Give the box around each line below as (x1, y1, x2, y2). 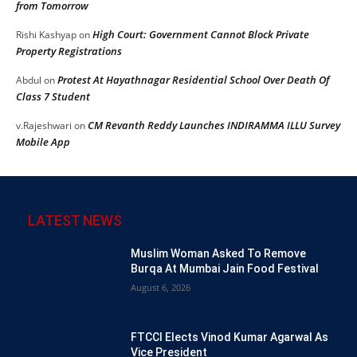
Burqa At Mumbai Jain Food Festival (131, 261, 320, 275)
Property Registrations (16, 43, 122, 58)
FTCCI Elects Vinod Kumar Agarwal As (131, 330, 329, 343)
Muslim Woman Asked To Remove (131, 246, 307, 260)
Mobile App (16, 134, 70, 149)
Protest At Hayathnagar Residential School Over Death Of (57, 72, 329, 87)
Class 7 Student (16, 88, 90, 104)
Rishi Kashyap (16, 27, 76, 41)
